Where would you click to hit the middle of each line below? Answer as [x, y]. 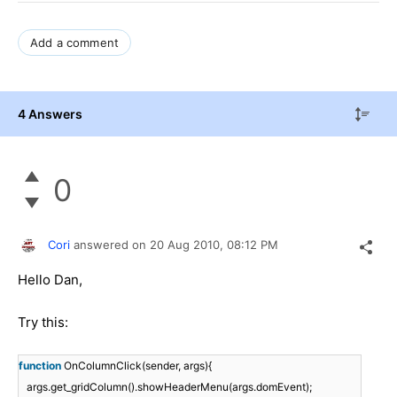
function [40, 366]
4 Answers [50, 113]
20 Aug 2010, [188, 245]
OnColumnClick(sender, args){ [138, 366]
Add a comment [75, 42]
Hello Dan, [50, 280]
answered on [112, 245]
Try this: [43, 323]
